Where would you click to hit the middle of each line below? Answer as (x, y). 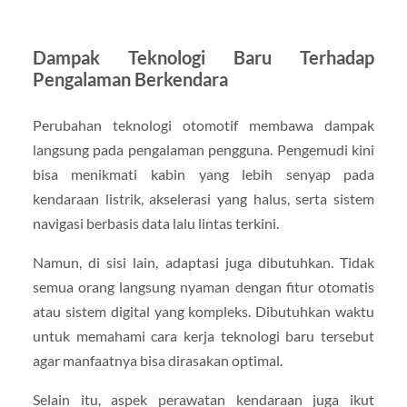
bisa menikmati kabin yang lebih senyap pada (203, 174)
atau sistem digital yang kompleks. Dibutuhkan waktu (203, 311)
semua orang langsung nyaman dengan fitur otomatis (203, 286)
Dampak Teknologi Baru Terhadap (203, 57)
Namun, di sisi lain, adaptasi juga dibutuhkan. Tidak (203, 262)
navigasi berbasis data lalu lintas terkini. (155, 223)
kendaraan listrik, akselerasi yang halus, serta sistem (203, 198)
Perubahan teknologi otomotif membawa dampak (203, 124)
